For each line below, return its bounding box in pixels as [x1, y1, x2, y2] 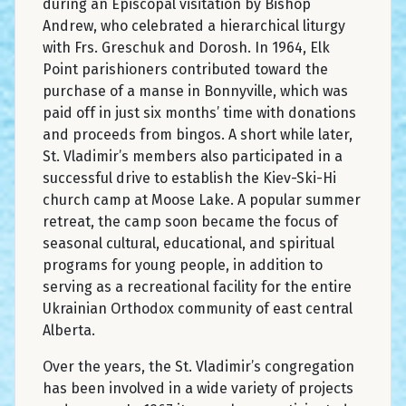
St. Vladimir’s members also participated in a [43, 147, 343, 165]
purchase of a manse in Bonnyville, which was [43, 82, 348, 100]
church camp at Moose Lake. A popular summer [43, 190, 361, 208]
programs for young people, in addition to [43, 256, 323, 274]
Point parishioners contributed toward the [43, 60, 328, 78]
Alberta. [43, 321, 106, 339]
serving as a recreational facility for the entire [43, 277, 352, 295]
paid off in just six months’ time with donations [43, 103, 356, 121]
